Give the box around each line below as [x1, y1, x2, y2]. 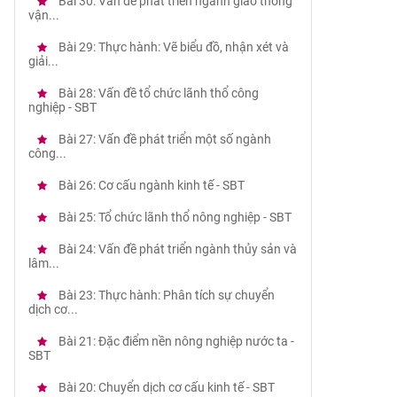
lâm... [27, 256, 59, 270]
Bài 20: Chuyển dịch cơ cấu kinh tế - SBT [55, 380, 275, 394]
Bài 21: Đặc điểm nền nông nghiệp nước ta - [55, 334, 294, 348]
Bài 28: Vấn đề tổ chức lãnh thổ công [55, 86, 259, 100]
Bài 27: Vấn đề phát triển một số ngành [55, 132, 271, 146]
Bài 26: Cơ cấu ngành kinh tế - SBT [55, 178, 245, 192]
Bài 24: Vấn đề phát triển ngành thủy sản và [55, 242, 297, 256]
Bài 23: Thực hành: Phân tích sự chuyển [55, 288, 275, 302]
